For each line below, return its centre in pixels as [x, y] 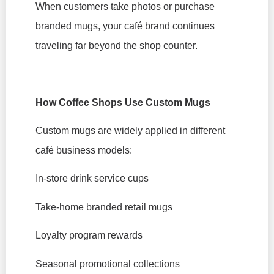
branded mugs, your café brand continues [125, 26]
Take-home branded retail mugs [104, 207]
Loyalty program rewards [89, 235]
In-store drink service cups [92, 179]
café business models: [84, 150]
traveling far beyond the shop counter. [117, 45]
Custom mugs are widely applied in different [130, 131]
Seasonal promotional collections [108, 264]
